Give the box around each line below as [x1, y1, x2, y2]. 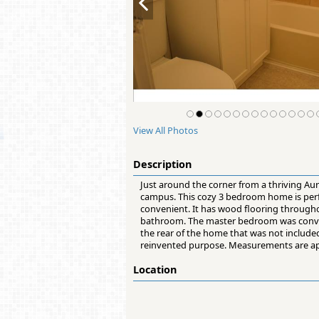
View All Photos [133, 124, 198, 137]
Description [133, 157, 192, 172]
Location [133, 263, 177, 277]
